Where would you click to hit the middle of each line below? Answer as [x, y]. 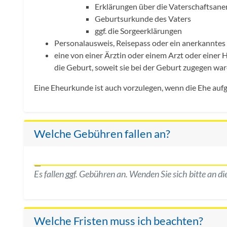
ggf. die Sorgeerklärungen [138, 31]
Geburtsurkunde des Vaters [143, 19]
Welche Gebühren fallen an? [102, 134]
